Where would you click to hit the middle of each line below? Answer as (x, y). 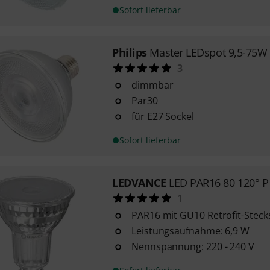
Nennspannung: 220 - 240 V (193, 246)
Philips (129, 52)
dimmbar (152, 85)
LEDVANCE (139, 183)
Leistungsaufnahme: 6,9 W (190, 231)
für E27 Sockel (162, 116)
